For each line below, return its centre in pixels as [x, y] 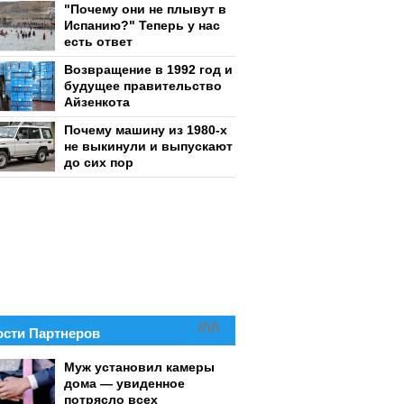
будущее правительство [143, 86]
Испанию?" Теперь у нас [142, 25]
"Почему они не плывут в [145, 9]
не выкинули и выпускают [148, 146]
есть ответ [98, 41]
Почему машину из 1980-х [146, 130]
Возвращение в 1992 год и [148, 69]
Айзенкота [97, 102]
